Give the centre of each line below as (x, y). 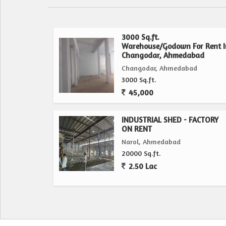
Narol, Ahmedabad (151, 142)
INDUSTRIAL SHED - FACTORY (170, 120)
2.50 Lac (142, 166)
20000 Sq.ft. (141, 153)
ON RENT (137, 129)
